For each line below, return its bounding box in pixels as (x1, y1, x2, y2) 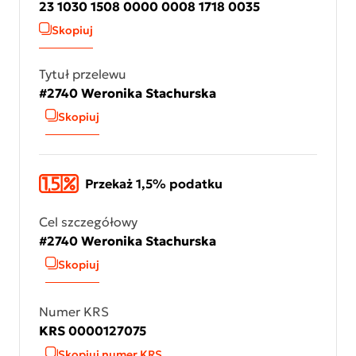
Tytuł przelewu (39, 66, 126, 82)
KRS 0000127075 (39, 323, 146, 339)
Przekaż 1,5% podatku (85, 176, 222, 192)
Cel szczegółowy (39, 214, 137, 230)
